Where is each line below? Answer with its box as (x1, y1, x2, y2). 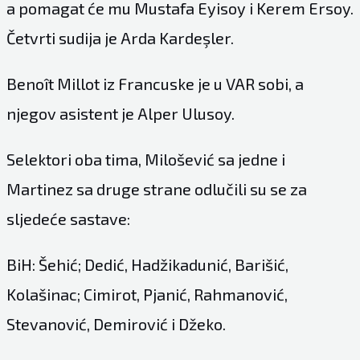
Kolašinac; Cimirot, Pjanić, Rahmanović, (6, 284, 288, 304)
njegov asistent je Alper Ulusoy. (6, 104, 235, 123)
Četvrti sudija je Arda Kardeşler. (6, 28, 234, 47)
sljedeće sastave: (6, 209, 130, 228)
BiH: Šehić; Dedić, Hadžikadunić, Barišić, (6, 255, 288, 274)
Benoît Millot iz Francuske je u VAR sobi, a (6, 74, 304, 93)
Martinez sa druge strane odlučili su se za (6, 179, 307, 198)
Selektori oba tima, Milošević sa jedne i (6, 149, 285, 169)
